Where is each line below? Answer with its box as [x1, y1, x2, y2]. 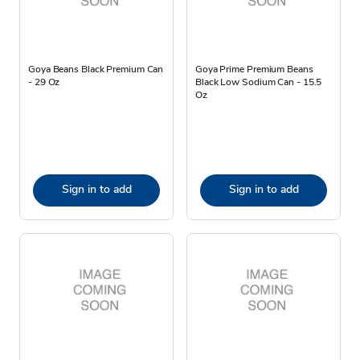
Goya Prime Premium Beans [195, 62, 313, 76]
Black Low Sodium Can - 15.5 [195, 75, 322, 88]
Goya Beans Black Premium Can [28, 62, 164, 76]
